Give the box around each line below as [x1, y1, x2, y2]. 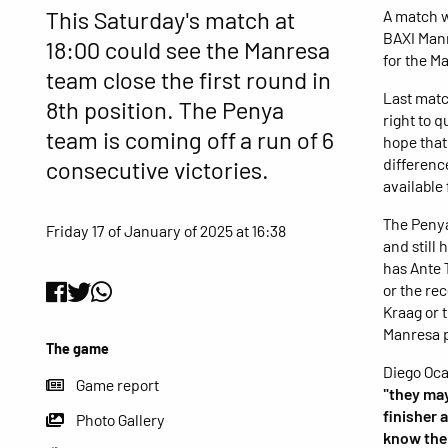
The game [46, 339, 110, 357]
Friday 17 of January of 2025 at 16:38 [46, 220, 287, 240]
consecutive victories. [46, 155, 270, 185]
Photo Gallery [75, 410, 165, 430]
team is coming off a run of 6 [46, 125, 335, 155]
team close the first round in [46, 65, 332, 95]
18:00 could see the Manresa [46, 35, 331, 65]
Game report [75, 375, 159, 395]
